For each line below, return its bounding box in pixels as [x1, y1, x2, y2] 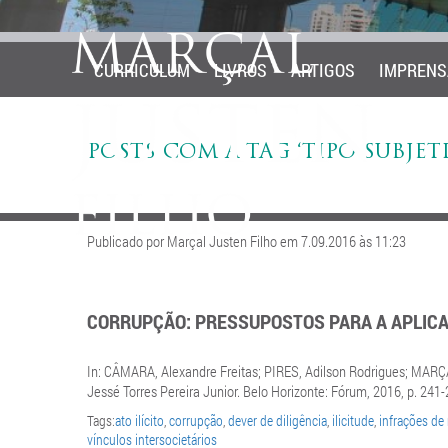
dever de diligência [228, 411, 327, 430]
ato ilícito [115, 411, 164, 430]
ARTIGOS [291, 58, 355, 82]
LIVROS [214, 58, 267, 82]
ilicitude [332, 411, 374, 430]
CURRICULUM [94, 58, 190, 82]
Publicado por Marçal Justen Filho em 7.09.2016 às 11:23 [87, 231, 406, 251]
